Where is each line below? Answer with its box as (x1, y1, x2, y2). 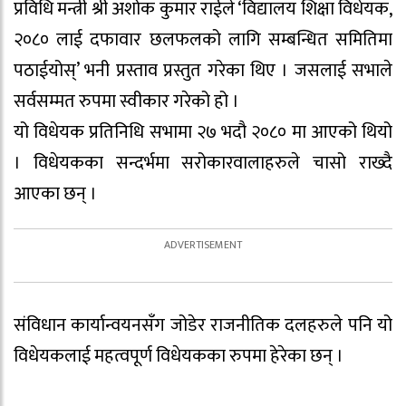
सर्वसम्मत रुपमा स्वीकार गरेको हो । (14, 86, 239, 118)
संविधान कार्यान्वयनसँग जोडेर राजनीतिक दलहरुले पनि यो (14, 310, 392, 342)
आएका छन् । (14, 179, 97, 210)
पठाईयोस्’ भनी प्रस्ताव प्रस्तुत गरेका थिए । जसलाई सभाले (14, 55, 392, 87)
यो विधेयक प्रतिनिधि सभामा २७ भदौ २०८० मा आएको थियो (14, 117, 392, 149)
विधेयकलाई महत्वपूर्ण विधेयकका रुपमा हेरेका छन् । (14, 341, 343, 372)
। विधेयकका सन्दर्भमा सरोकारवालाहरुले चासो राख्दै (14, 148, 392, 179)
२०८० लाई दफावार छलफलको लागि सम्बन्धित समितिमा (14, 24, 392, 56)
